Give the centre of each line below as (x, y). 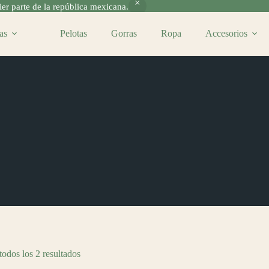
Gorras (124, 34)
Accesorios (226, 34)
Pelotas (73, 34)
